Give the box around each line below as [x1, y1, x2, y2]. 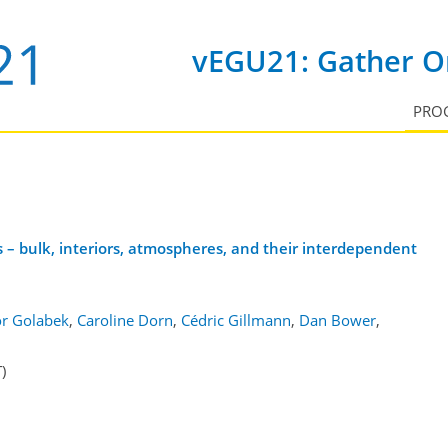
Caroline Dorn [77, 309, 173, 330]
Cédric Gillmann [181, 309, 291, 330]
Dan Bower [299, 309, 376, 330]
